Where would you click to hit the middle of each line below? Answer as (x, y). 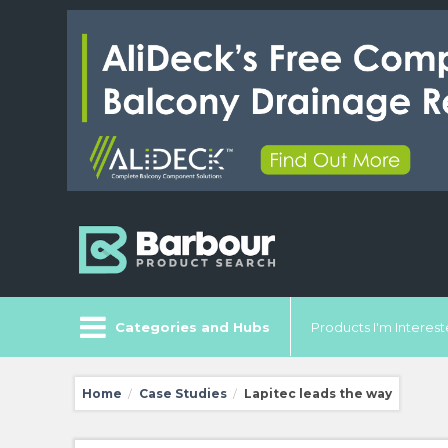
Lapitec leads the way (317, 393)
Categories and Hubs (192, 327)
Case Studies (182, 393)
